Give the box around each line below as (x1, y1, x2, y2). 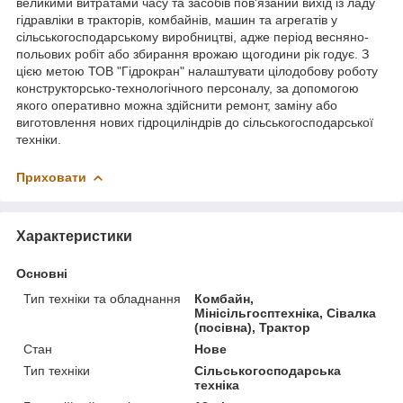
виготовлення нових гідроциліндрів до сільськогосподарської (16, 114, 373, 130)
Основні (16, 265, 67, 281)
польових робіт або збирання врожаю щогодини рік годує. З (16, 46, 369, 61)
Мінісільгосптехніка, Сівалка (194, 305, 377, 320)
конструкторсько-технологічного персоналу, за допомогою (16, 80, 359, 95)
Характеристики (16, 228, 132, 244)
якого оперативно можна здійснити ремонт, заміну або (16, 97, 337, 112)
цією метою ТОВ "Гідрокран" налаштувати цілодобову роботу (16, 63, 378, 78)
